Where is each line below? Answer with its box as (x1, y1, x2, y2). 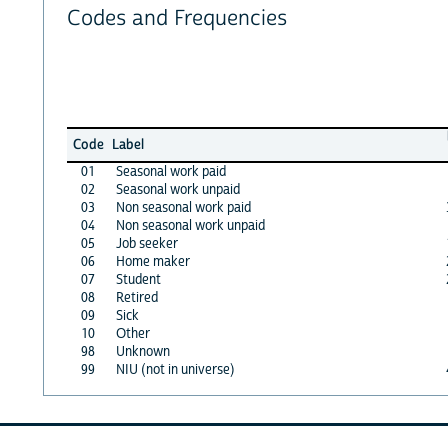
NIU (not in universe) (115, 360, 235, 379)
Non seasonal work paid (115, 198, 251, 217)
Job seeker (115, 234, 178, 253)
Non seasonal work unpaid (115, 216, 265, 235)
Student (115, 270, 161, 289)
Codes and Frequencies (66, 5, 287, 33)
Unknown (115, 342, 170, 361)
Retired (115, 288, 158, 307)
